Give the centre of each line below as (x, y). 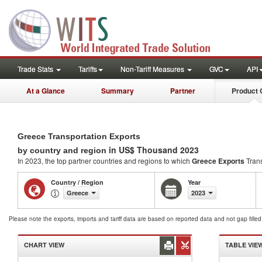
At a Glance (46, 91)
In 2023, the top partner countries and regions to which (105, 161)
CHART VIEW (44, 245)
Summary (118, 91)
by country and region (62, 150)
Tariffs (88, 69)
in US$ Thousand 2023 (153, 150)
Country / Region (77, 182)
